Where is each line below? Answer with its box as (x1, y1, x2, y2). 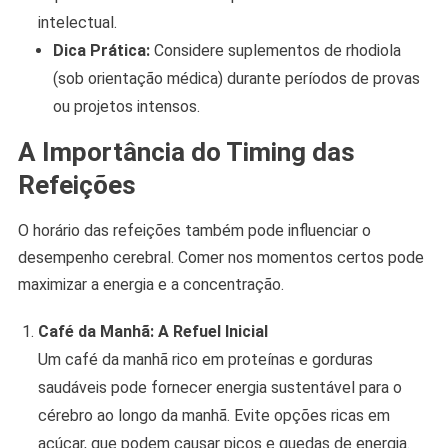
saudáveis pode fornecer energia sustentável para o (37, 378, 402, 398)
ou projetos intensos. (52, 97, 200, 117)
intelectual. (37, 13, 117, 33)
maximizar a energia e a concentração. (17, 275, 284, 295)
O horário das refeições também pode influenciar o (17, 221, 371, 241)
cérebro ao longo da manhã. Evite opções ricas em (37, 406, 390, 426)
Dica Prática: (52, 41, 150, 61)
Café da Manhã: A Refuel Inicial (37, 322, 268, 342)
